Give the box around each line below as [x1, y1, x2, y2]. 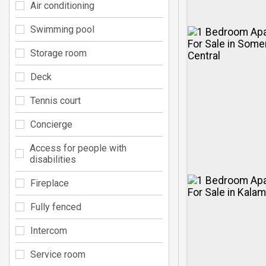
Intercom [30, 224, 67, 236]
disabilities [29, 153, 76, 165]
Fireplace [30, 177, 69, 189]
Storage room [30, 47, 87, 59]
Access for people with [29, 142, 126, 154]
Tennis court [30, 94, 81, 106]
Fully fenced [30, 201, 81, 213]
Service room [30, 248, 85, 260]
